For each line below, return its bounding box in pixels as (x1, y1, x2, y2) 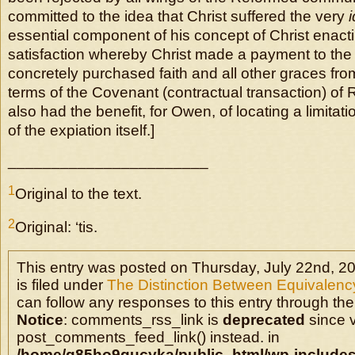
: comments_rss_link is (63, 311, 223, 328)
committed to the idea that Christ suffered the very (8, 8, 349, 25)
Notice (17, 311, 63, 328)
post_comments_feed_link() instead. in (17, 329, 280, 345)
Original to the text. (15, 185, 142, 202)
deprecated (223, 311, 305, 328)
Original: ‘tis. (15, 219, 97, 235)
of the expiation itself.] (8, 122, 155, 139)
